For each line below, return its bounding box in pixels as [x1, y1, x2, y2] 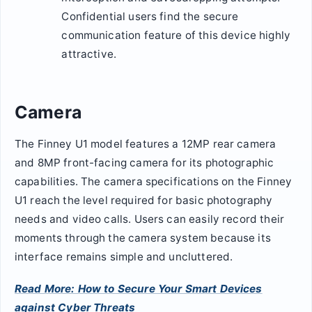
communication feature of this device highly [61, 28, 290, 42]
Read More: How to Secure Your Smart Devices [15, 281, 263, 295]
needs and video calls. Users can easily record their [15, 212, 284, 226]
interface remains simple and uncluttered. [15, 250, 233, 264]
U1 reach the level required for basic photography [15, 194, 273, 208]
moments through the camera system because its [15, 231, 271, 245]
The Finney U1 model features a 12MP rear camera [15, 137, 276, 151]
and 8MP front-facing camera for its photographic [15, 156, 274, 170]
